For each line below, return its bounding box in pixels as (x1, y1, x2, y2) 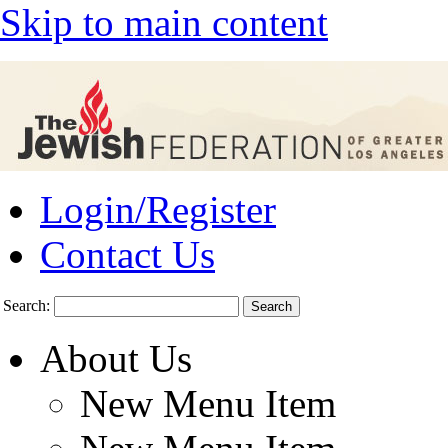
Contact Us (40, 233, 215, 276)
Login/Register (40, 188, 276, 231)
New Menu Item (80, 382, 336, 425)
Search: (3, 297, 50, 314)
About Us (40, 337, 192, 380)
